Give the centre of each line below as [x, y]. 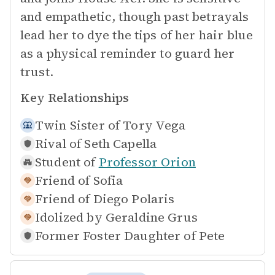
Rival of [58, 144]
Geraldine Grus [151, 217]
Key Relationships [75, 98]
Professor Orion [147, 162]
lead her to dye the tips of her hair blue [137, 35]
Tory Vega [154, 125]
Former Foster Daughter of [115, 236]
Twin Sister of [78, 125]
